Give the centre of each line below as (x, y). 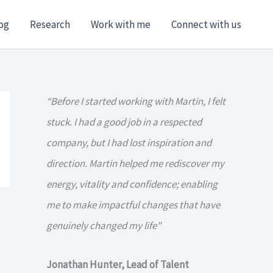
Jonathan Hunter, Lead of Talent (118, 264)
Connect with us (206, 24)
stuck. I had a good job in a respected (124, 122)
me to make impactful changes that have (133, 205)
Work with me (121, 24)
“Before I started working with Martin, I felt (136, 101)
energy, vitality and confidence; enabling (132, 184)
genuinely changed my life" (104, 225)
